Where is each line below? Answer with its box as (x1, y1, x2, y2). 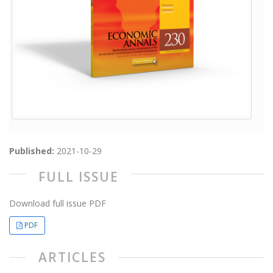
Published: (9, 145, 57, 157)
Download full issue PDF (9, 197, 106, 209)
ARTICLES (38, 249, 106, 266)
